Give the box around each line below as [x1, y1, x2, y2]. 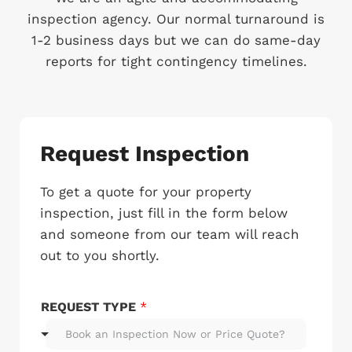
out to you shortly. [40, 247, 164, 264]
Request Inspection [40, 141, 249, 167]
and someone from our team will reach [40, 226, 299, 243]
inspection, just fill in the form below [40, 205, 288, 222]
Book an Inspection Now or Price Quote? [65, 328, 285, 341]
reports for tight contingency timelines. [45, 53, 307, 70]
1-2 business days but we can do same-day [31, 32, 321, 49]
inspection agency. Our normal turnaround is [27, 11, 324, 27]
